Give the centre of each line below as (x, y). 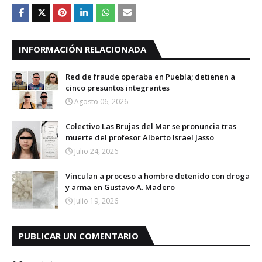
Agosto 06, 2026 (101, 101)
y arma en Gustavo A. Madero (120, 187)
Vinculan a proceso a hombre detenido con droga (158, 176)
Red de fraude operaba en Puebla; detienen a (150, 77)
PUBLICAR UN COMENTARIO (79, 236)
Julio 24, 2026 (96, 151)
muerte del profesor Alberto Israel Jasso (140, 137)
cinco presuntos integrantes (118, 88)
